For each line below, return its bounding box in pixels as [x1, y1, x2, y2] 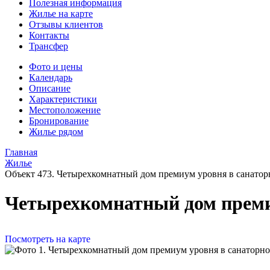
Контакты [29, 30, 69, 40]
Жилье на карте [29, 8, 93, 19]
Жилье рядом [29, 127, 83, 137]
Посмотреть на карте [5, 234, 90, 244]
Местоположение [29, 105, 101, 115]
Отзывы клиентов [29, 19, 103, 30]
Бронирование [29, 116, 89, 126]
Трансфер [29, 41, 68, 51]
